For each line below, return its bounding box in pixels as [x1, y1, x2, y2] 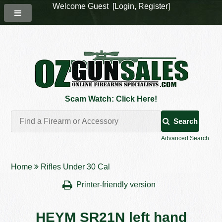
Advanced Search [161, 135, 209, 142]
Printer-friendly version [76, 180, 158, 189]
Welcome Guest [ [52, 2, 114, 10]
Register [138, 2, 168, 10]
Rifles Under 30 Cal [41, 163, 111, 171]
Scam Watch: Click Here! [65, 95, 157, 103]
